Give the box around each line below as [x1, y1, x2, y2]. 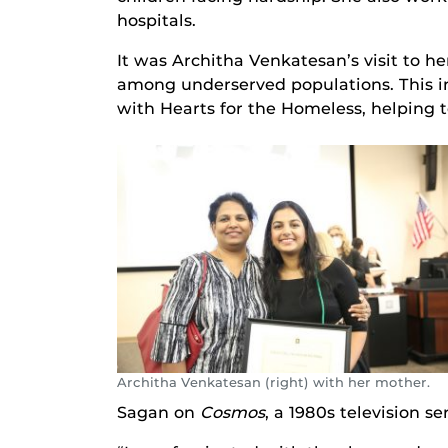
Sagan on [117, 402, 200, 422]
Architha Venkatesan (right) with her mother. [117, 374, 430, 390]
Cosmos [200, 402, 265, 422]
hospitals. [117, 10, 196, 30]
